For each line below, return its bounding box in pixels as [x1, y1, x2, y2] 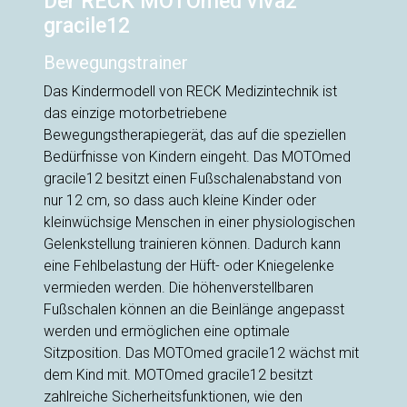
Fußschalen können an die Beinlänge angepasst [44, 301, 344, 319]
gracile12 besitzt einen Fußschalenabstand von [44, 170, 342, 188]
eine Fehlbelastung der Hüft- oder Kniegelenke [44, 257, 334, 275]
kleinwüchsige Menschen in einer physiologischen [44, 213, 355, 232]
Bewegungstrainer [44, 52, 188, 74]
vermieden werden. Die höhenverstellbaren [44, 279, 313, 297]
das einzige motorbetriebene [44, 104, 227, 123]
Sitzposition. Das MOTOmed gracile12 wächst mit [44, 344, 359, 362]
